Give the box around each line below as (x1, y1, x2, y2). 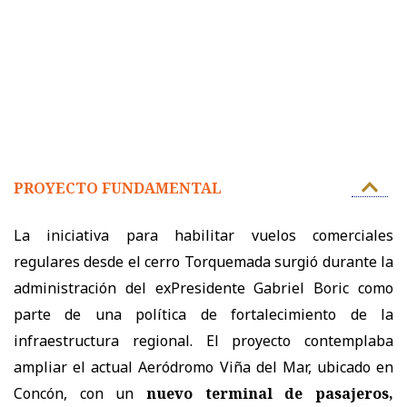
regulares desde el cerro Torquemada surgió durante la (14, 251, 393, 272)
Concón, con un (14, 382, 146, 403)
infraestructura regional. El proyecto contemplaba (14, 330, 393, 351)
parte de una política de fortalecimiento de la (14, 303, 393, 324)
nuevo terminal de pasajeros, (146, 382, 393, 403)
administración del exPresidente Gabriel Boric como (14, 277, 393, 298)
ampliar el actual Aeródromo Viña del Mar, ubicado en (14, 356, 393, 377)
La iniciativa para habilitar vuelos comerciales (14, 224, 393, 245)
